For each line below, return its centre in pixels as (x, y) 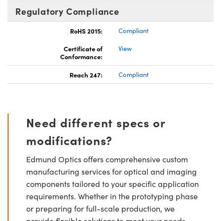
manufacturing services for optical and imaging (111, 171)
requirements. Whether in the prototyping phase (112, 196)
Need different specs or (96, 122)
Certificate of (83, 48)
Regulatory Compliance (67, 11)
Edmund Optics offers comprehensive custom (107, 159)
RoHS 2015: (86, 30)
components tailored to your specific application (112, 184)
